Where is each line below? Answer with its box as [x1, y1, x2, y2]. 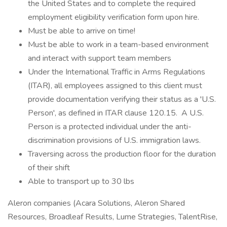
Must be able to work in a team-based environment [28, 39, 209, 50]
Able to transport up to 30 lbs [28, 176, 134, 187]
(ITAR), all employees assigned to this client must [28, 80, 202, 91]
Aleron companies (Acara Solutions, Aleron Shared [8, 198, 185, 209]
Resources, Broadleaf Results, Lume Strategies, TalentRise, [8, 211, 217, 222]
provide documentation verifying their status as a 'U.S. [28, 94, 216, 105]
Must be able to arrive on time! [28, 25, 135, 36]
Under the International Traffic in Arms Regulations [28, 66, 205, 78]
